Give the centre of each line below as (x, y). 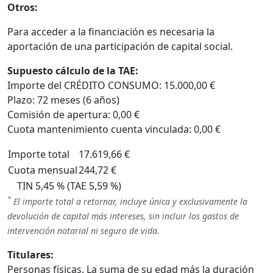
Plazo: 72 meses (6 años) (63, 100)
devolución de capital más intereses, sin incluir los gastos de (123, 216)
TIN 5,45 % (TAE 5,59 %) (69, 186)
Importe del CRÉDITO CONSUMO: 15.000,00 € (111, 85)
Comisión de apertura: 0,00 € (73, 114)
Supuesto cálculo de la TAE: (73, 70)
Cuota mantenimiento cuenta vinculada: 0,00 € (114, 129)
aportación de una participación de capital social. (120, 46)
